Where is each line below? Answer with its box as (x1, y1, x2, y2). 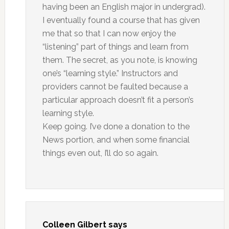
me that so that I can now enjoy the (42, 29, 176, 38)
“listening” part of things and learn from (42, 42, 189, 52)
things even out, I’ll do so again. (42, 148, 158, 158)
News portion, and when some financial (42, 135, 190, 145)
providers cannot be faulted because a (42, 82, 188, 91)
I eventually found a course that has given (42, 15, 200, 25)
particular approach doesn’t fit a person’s (42, 95, 194, 105)
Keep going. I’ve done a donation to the (42, 122, 190, 131)
